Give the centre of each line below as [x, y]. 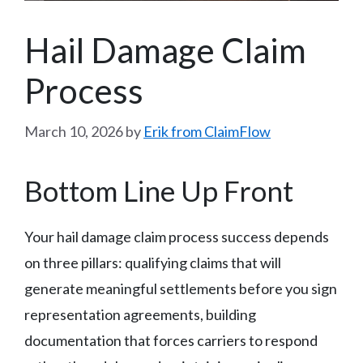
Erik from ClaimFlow [207, 131]
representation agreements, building [140, 314]
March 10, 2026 [74, 131]
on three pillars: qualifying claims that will [153, 262]
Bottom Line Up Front [159, 190]
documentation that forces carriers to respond [171, 340]
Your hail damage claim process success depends [177, 236]
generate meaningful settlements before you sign [181, 288]
